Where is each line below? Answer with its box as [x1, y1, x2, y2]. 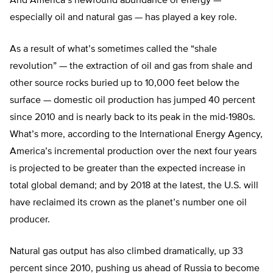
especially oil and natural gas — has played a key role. [10, 13, 237, 23]
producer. [10, 215, 50, 225]
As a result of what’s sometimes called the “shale [10, 44, 217, 55]
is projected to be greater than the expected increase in [10, 164, 246, 174]
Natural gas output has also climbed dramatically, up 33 [10, 247, 243, 257]
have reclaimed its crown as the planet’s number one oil [10, 198, 247, 208]
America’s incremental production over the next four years [10, 147, 257, 157]
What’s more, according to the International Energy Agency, [10, 130, 263, 140]
